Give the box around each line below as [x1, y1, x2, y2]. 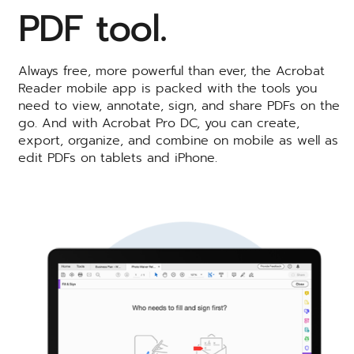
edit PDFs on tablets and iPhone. [18, 148, 217, 168]
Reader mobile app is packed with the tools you [18, 78, 317, 98]
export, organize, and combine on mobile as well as [18, 130, 338, 150]
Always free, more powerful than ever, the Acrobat [18, 61, 325, 81]
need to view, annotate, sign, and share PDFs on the [18, 96, 340, 115]
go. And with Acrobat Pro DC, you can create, [18, 113, 299, 133]
